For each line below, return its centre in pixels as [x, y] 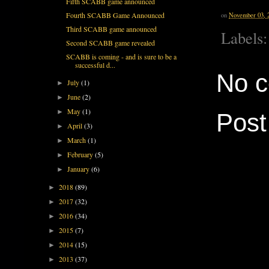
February [81, 154]
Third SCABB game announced [111, 29]
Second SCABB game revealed [110, 42]
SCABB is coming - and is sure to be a [121, 56]
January [80, 168]
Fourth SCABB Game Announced [115, 15]
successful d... [95, 65]
